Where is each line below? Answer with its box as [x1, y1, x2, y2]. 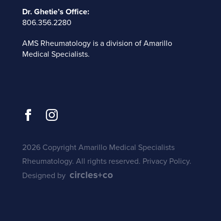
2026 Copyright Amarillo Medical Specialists [22, 143, 175, 153]
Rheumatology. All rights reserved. [22, 156, 143, 167]
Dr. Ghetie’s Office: [22, 7, 89, 17]
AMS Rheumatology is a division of [22, 38, 144, 49]
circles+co [69, 169, 113, 181]
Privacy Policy [142, 156, 189, 167]
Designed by [22, 171, 68, 181]
